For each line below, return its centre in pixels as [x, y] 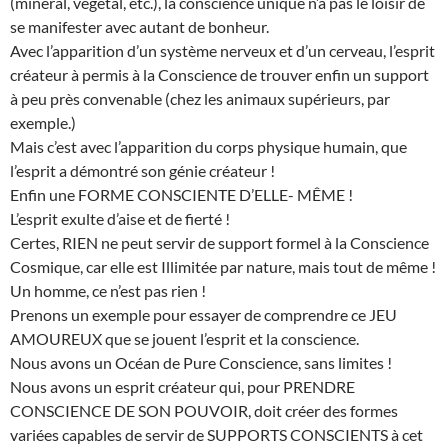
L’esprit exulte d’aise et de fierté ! [120, 218]
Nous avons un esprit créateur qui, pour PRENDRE [182, 386]
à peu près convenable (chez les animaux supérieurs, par [200, 98]
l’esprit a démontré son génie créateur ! [142, 170]
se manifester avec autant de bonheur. [139, 26]
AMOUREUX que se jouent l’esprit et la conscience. [184, 338]
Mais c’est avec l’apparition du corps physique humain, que [208, 146]
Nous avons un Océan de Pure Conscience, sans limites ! [201, 362]
